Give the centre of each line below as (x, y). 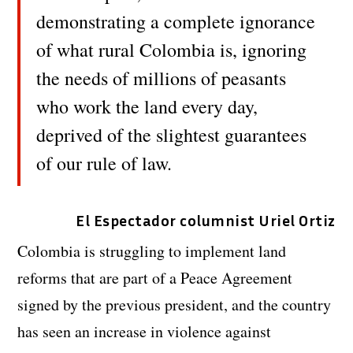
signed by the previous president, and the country (175, 305)
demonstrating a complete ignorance (176, 22)
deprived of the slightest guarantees (172, 135)
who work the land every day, (147, 107)
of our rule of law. (104, 163)
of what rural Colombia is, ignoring (172, 50)
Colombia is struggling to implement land (152, 251)
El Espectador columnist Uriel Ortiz (206, 220)
